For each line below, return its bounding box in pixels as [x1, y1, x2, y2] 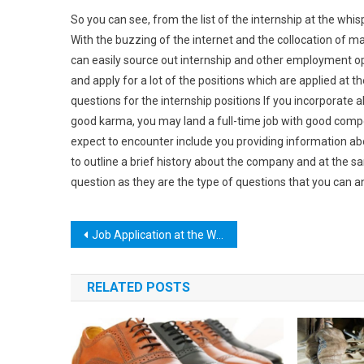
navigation [70, 253, 187, 282]
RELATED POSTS [87, 279, 190, 295]
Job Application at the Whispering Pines [92, 228, 216, 241]
